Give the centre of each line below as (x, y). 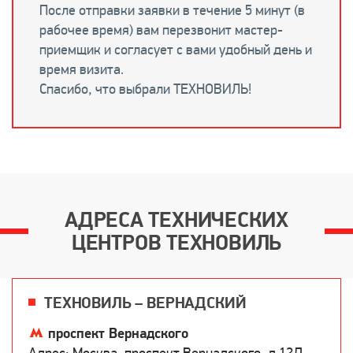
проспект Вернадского (118, 334)
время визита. (82, 70)
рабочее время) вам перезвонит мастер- (161, 30)
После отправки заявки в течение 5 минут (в (172, 11)
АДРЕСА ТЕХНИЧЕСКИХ (176, 221)
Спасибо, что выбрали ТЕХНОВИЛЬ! (145, 89)
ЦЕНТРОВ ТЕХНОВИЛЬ (176, 243)
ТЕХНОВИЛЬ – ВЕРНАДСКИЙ (145, 304)
